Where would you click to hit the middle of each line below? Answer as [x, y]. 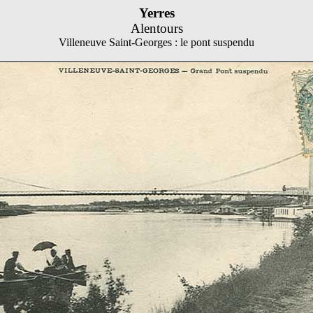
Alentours [156, 28]
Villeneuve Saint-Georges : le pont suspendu [156, 42]
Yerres [156, 13]
